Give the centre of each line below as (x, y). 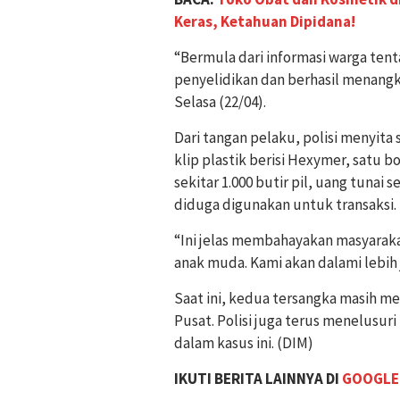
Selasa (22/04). (220, 102)
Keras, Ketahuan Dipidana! (265, 22)
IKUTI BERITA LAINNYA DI (258, 379)
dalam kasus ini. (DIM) (244, 343)
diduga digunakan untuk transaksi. (285, 205)
